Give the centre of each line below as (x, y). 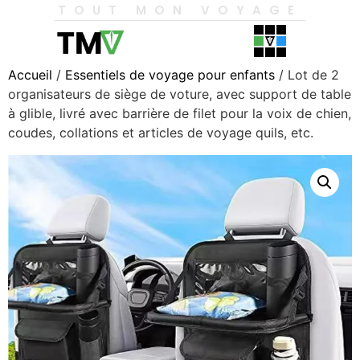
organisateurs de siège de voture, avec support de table (180, 94)
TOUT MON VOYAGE (180, 10)
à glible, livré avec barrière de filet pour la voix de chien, (180, 113)
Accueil (30, 75)
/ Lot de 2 (307, 75)
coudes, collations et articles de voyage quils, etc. (161, 133)
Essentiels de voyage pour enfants (170, 75)
